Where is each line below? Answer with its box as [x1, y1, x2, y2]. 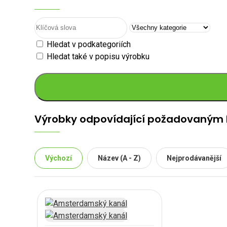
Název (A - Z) [98, 154, 141, 162]
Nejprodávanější [167, 154, 221, 162]
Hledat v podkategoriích [45, 39, 131, 49]
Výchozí [45, 154, 72, 162]
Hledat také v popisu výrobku [45, 51, 149, 61]
